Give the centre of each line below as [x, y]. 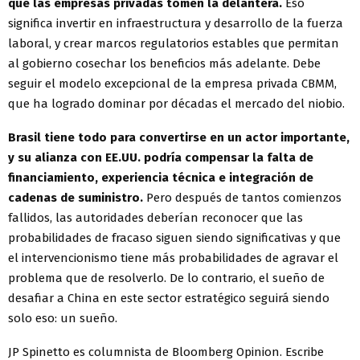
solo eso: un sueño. [63, 319]
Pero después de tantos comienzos [242, 198]
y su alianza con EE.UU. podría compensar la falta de [161, 158]
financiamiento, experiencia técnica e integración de [161, 178]
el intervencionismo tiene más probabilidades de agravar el [173, 258]
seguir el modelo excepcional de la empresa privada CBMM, [172, 84]
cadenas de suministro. [76, 198]
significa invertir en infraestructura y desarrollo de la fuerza [176, 24]
